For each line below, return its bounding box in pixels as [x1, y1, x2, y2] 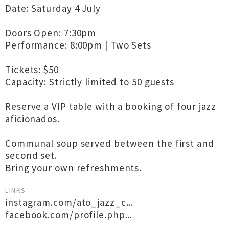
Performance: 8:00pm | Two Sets [5, 39, 151, 51]
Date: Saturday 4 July [5, 2, 101, 14]
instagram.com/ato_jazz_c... [5, 196, 134, 209]
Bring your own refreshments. [5, 162, 142, 174]
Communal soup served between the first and [5, 137, 214, 149]
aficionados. [5, 112, 60, 125]
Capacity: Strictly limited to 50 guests [5, 76, 175, 88]
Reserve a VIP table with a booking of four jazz [5, 100, 217, 112]
